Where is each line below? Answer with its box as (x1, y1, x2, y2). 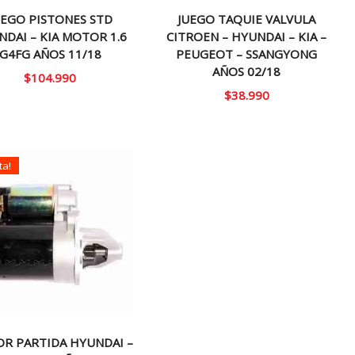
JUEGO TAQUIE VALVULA (177, 10, 316, 27)
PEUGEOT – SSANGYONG (176, 45, 318, 62)
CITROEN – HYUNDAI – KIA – (166, 28, 327, 44)
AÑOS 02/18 (212, 63, 281, 79)
